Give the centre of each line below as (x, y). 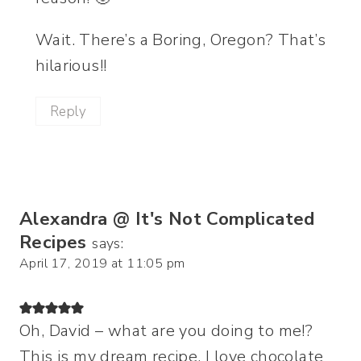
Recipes (53, 243)
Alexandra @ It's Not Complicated (167, 219)
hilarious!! (71, 66)
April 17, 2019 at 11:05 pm (102, 264)
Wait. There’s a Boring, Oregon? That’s (181, 40)
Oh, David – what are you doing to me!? (166, 331)
